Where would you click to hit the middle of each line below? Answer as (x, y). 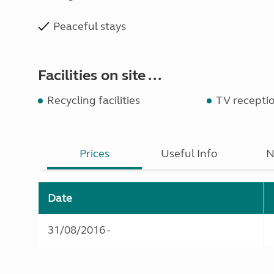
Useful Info (190, 154)
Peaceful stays (90, 26)
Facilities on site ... (100, 76)
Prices (95, 154)
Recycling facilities (94, 100)
